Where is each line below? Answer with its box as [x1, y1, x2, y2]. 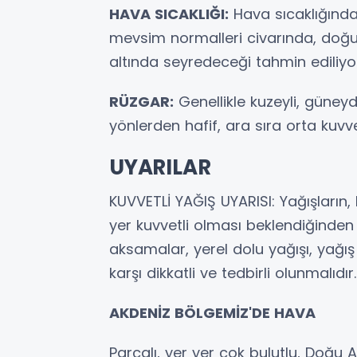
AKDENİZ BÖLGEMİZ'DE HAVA [109, 302, 316, 323]
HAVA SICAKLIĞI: [109, 3, 229, 24]
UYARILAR [109, 152, 211, 182]
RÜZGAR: [109, 91, 174, 112]
